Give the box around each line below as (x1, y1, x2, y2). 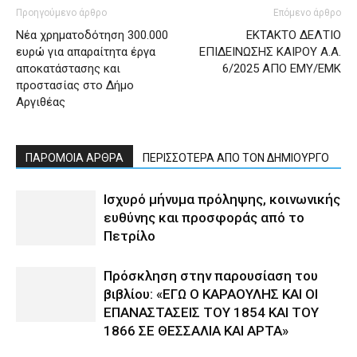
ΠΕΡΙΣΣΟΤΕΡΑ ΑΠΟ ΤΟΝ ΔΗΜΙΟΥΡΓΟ (143, 151, 329, 165)
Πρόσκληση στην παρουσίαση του (104, 268, 318, 284)
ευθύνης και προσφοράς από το (104, 210, 304, 226)
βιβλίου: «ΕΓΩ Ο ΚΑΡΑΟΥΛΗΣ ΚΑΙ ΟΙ (104, 286, 318, 303)
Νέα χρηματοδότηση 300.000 (16, 28, 168, 43)
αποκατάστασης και (16, 61, 120, 76)
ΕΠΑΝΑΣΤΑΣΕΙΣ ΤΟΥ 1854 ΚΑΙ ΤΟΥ (104, 304, 319, 321)
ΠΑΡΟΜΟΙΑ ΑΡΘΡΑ (25, 151, 124, 165)
